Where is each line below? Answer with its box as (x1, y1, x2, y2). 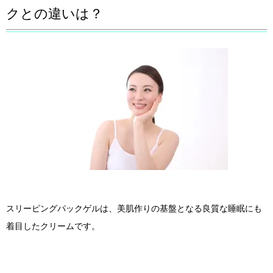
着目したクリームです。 (6, 221, 100, 232)
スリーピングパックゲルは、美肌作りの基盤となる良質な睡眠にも (6, 204, 262, 214)
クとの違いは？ (6, 6, 103, 22)
